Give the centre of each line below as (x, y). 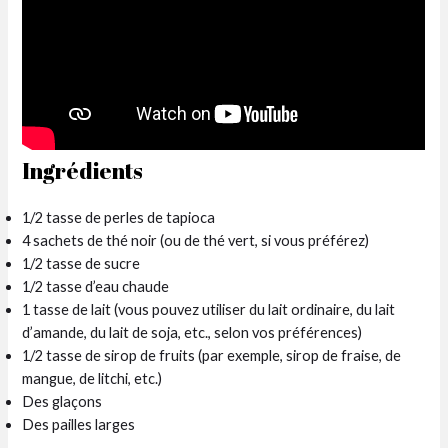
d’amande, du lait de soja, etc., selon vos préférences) (192, 332)
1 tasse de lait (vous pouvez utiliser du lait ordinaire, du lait (209, 309)
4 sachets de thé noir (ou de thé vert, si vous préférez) (196, 240)
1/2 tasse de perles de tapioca (119, 217)
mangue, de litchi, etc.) (92, 378)
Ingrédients (83, 170)
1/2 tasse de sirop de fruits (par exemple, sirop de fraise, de (212, 355)
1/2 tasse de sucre (81, 263)
